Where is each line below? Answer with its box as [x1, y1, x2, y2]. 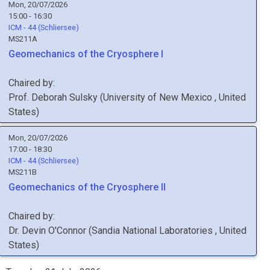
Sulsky [69, 92, 98, 103]
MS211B [8, 168, 37, 177]
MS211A [8, 34, 37, 43]
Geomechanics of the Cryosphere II [8, 181, 166, 193]
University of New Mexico [103, 92, 215, 103]
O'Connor [48, 225, 86, 236]
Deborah [31, 92, 67, 103]
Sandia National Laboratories [92, 225, 215, 236]
